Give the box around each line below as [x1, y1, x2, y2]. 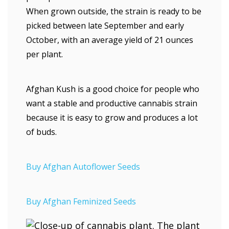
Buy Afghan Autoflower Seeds [26, 161, 140, 172]
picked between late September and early [26, 20, 184, 31]
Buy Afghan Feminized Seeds [26, 196, 136, 207]
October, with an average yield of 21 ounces [26, 34, 193, 45]
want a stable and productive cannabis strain [26, 98, 197, 109]
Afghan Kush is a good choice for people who [26, 83, 199, 95]
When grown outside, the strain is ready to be [26, 6, 201, 17]
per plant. [26, 49, 63, 60]
